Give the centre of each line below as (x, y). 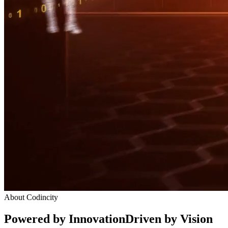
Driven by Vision (169, 219)
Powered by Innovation (65, 219)
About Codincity (31, 197)
